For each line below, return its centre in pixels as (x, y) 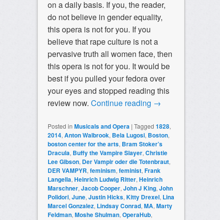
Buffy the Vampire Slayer (107, 152)
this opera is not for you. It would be (109, 66)
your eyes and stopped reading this (108, 90)
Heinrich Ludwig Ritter (105, 179)
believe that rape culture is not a (103, 41)
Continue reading (122, 103)
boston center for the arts (83, 144)
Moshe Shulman (97, 214)
